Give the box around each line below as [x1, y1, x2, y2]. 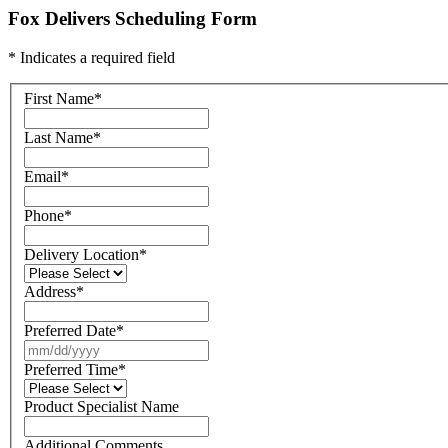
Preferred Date [24, 322, 116, 340]
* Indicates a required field [8, 48, 175, 66]
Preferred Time [24, 361, 118, 379]
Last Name [24, 129, 93, 147]
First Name [24, 90, 94, 108]
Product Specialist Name [24, 398, 179, 416]
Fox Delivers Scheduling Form [8, 8, 257, 29]
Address [24, 283, 76, 301]
